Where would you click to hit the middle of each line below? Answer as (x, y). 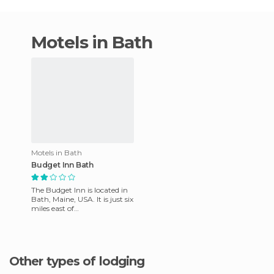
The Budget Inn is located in (80, 190)
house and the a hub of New (80, 226)
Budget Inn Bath (62, 165)
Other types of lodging (82, 261)
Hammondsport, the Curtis (79, 217)
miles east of (53, 208)
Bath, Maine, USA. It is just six (82, 199)
